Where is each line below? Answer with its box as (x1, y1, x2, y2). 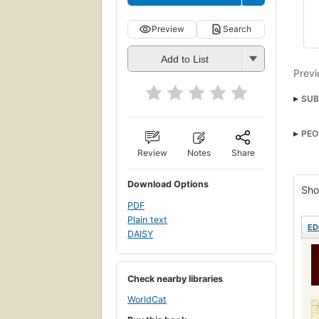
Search (222, 23, 251, 34)
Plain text (127, 214, 167, 225)
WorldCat (127, 294, 167, 305)
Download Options (127, 179, 209, 190)
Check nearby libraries (127, 273, 223, 284)
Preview (152, 23, 185, 34)
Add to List (161, 53, 209, 66)
